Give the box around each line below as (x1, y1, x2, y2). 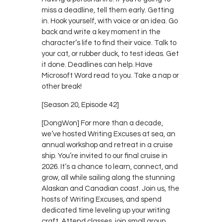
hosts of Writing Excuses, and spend (42, 195, 162, 203)
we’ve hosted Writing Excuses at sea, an (42, 130, 175, 138)
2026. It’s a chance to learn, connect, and (42, 163, 178, 170)
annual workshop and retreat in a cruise (42, 141, 173, 149)
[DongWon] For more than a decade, (42, 119, 163, 127)
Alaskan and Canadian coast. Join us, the (42, 184, 179, 192)
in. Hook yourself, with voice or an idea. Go (42, 17, 178, 25)
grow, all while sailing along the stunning (42, 173, 175, 181)
